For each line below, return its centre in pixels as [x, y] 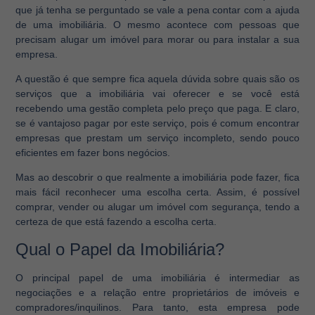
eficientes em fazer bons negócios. [93, 152]
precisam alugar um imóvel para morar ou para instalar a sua [157, 39]
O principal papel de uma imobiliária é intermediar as [157, 277]
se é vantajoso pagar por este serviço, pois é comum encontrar [157, 123]
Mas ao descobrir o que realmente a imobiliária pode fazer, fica [157, 178]
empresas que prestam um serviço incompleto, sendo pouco [157, 137]
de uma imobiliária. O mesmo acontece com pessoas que [157, 24]
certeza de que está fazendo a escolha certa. [116, 222]
